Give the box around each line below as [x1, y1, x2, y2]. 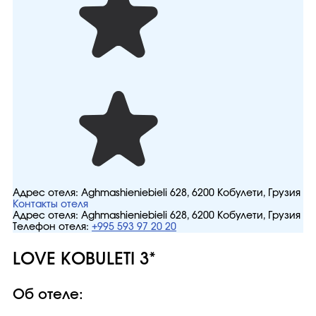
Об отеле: [13, 288, 83, 302]
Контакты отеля [13, 200, 88, 209]
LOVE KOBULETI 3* [13, 251, 156, 268]
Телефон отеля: [13, 222, 89, 232]
